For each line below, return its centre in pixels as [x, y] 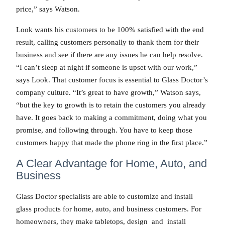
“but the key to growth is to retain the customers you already [111, 105]
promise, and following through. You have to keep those [104, 130]
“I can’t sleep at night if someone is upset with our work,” [107, 68]
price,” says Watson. [48, 9]
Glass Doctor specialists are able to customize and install [104, 197]
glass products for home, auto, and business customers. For [109, 209]
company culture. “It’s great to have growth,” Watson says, [108, 93]
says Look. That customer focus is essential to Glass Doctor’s [112, 80]
